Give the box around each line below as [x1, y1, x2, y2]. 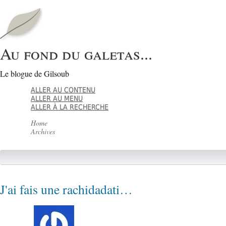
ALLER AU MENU [31, 94, 83, 103]
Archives [31, 127, 55, 137]
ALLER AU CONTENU [31, 86, 96, 94]
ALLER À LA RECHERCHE [31, 103, 109, 111]
